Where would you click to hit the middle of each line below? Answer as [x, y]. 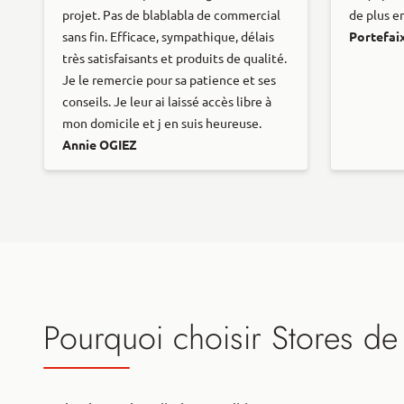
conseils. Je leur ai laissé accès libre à [167, 101]
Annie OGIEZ [100, 145]
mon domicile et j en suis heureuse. [162, 123]
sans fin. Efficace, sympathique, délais [168, 37]
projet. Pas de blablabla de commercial [171, 15]
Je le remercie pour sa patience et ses [169, 80]
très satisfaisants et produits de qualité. [174, 58]
